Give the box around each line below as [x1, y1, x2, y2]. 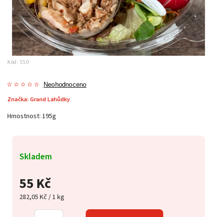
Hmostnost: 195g [7, 111, 56, 121]
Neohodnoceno [44, 81, 87, 88]
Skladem [19, 150, 52, 163]
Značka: [7, 94, 30, 104]
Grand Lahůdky [30, 94, 70, 104]
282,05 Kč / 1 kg [19, 192, 64, 202]
